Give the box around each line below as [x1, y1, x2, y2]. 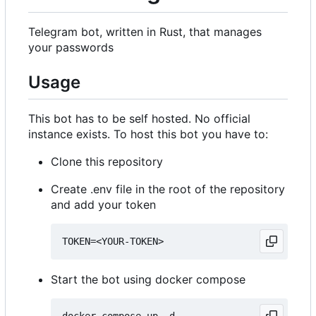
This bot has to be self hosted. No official [28, 111, 250, 126]
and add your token [51, 197, 156, 212]
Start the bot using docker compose [51, 272, 245, 286]
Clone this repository [51, 154, 163, 169]
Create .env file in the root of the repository [51, 181, 285, 196]
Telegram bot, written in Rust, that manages [28, 25, 262, 39]
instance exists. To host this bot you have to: [28, 126, 268, 141]
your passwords [28, 40, 114, 55]
